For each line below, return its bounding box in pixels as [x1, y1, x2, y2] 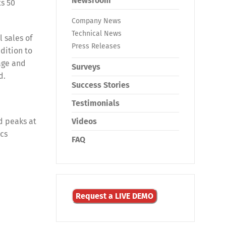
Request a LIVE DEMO [76, 191, 153, 201]
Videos [72, 117, 97, 126]
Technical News [72, 29, 122, 38]
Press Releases [72, 42, 121, 50]
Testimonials [72, 98, 120, 108]
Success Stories [72, 80, 130, 90]
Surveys [72, 62, 100, 72]
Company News [72, 17, 121, 25]
